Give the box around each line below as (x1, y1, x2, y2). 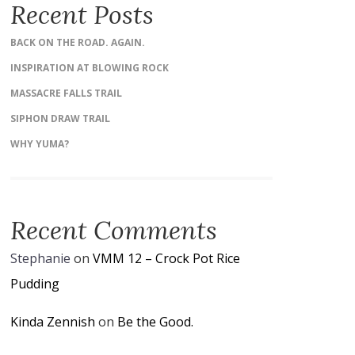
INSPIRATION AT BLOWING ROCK (10, 61, 169, 74)
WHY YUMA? (10, 137, 69, 151)
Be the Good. (116, 313, 193, 330)
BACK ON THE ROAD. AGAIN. (10, 36, 145, 49)
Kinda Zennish (10, 313, 95, 330)
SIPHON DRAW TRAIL (10, 112, 110, 125)
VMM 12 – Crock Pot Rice (92, 250, 240, 267)
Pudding (10, 275, 59, 292)
